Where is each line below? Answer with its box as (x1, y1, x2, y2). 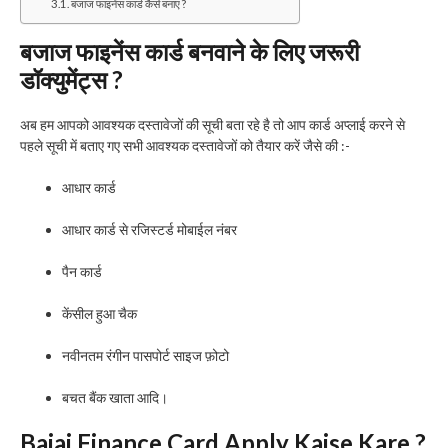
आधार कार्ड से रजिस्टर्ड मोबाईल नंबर (62, 220, 237, 238)
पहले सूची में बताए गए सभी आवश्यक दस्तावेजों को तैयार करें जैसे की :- (20, 136, 350, 154)
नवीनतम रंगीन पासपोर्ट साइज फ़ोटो (62, 346, 229, 364)
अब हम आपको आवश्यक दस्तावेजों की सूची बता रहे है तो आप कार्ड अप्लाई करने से (20, 115, 405, 133)
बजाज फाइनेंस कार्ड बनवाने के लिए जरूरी (20, 36, 359, 66)
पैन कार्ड (62, 262, 102, 280)
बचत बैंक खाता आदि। (62, 388, 168, 406)
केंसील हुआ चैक (62, 304, 137, 322)
